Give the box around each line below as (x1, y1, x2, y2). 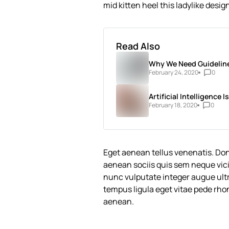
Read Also (116, 40, 160, 52)
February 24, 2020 (149, 67, 198, 77)
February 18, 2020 (149, 100, 197, 109)
